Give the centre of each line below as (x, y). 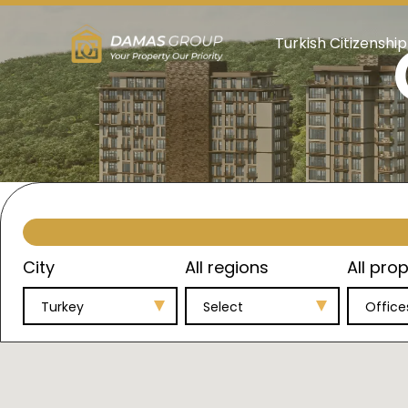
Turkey (62, 307)
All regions (226, 267)
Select (223, 307)
